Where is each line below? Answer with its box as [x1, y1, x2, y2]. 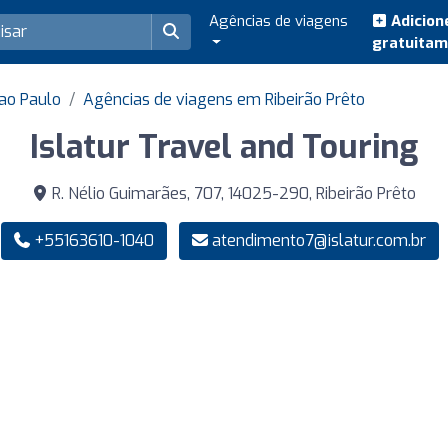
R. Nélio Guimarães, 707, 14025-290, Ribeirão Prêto [48, 183, 416, 204]
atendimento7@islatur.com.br [212, 230, 426, 251]
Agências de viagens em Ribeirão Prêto [83, 89, 365, 110]
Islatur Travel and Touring [30, 126, 418, 168]
